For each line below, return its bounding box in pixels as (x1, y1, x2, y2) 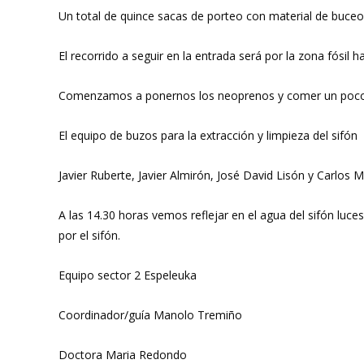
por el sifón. (58, 227, 120, 243)
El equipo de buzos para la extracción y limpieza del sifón (58, 128, 357, 143)
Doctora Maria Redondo (58, 347, 187, 362)
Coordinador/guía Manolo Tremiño (58, 307, 242, 323)
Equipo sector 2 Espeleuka (58, 267, 197, 283)
